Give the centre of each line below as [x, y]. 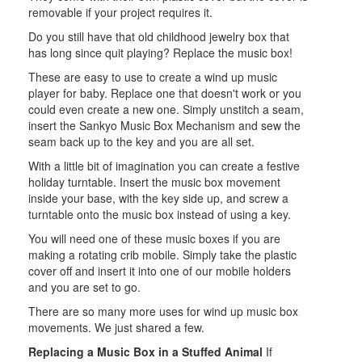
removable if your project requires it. [120, 12]
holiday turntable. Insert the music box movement [154, 181]
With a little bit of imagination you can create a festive [164, 165]
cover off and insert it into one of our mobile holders [160, 270]
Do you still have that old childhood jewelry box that [159, 36]
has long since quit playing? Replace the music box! [160, 52]
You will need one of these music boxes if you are [154, 238]
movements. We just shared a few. [116, 327]
